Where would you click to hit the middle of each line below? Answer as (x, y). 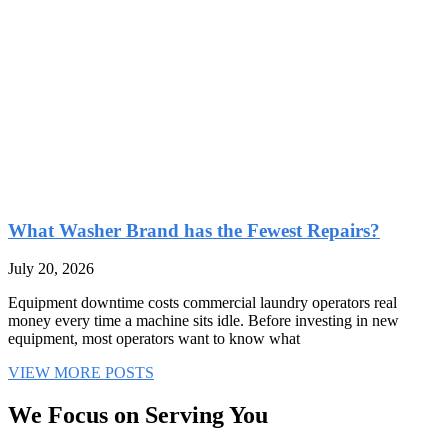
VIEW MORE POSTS (81, 373)
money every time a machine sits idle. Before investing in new (203, 321)
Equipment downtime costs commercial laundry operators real (202, 303)
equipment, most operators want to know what (154, 339)
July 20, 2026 (51, 269)
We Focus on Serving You (138, 415)
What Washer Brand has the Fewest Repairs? (194, 230)
